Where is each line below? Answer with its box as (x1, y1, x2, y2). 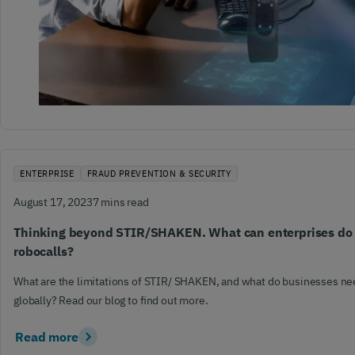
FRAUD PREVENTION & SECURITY (86, 168, 232, 179)
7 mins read (92, 195, 149, 209)
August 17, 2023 (13, 195, 93, 209)
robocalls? (13, 243, 74, 259)
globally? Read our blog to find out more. (13, 293, 208, 307)
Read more (15, 328, 78, 345)
